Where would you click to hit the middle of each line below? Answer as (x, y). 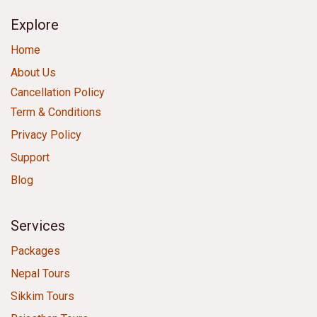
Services (38, 226)
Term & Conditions (56, 113)
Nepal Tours (40, 274)
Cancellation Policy (58, 93)
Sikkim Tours (42, 296)
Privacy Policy (46, 135)
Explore (35, 25)
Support (30, 158)
